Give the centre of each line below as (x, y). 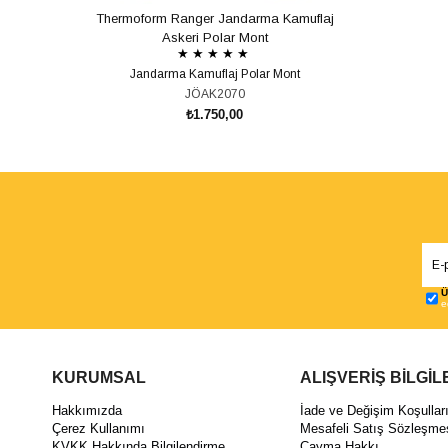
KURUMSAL (99, 378)
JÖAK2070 (214, 93)
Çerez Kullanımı (98, 429)
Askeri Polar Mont (214, 37)
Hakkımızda (87, 411)
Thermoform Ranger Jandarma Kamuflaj (214, 18)
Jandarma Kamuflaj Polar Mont (214, 73)
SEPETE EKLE (225, 180)
